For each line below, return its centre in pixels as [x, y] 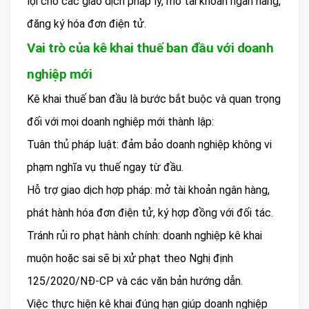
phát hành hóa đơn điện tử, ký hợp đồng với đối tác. [150, 213]
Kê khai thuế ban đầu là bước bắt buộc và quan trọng [154, 99]
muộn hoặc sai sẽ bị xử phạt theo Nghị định [130, 259]
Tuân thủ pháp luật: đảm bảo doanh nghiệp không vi [149, 145]
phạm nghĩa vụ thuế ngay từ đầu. [105, 168]
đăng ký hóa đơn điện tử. [87, 24]
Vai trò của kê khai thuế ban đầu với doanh [150, 48]
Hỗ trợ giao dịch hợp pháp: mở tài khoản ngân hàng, [148, 190]
